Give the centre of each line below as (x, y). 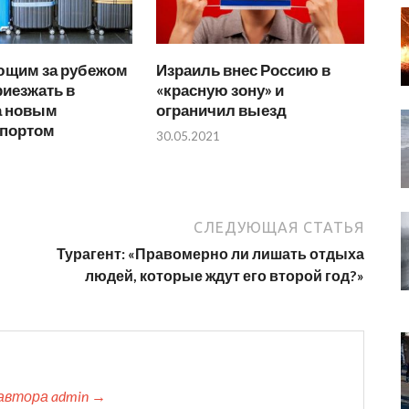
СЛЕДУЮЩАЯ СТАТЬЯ (279, 228)
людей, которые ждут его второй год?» (225, 276)
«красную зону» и (220, 89)
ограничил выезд (222, 110)
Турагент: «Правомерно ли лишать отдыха (210, 254)
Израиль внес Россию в (244, 69)
